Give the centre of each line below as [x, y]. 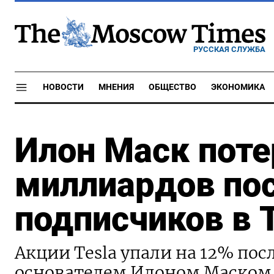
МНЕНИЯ [116, 87]
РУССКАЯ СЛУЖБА [229, 49]
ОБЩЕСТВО [172, 87]
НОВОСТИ [63, 87]
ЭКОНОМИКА [238, 87]
